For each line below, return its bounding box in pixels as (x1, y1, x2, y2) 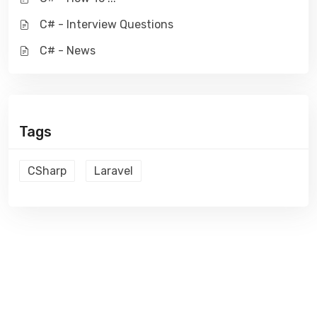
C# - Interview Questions (40, 17, 173, 31)
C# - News (40, 43, 96, 57)
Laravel (94, 163, 133, 178)
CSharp (28, 163, 67, 178)
